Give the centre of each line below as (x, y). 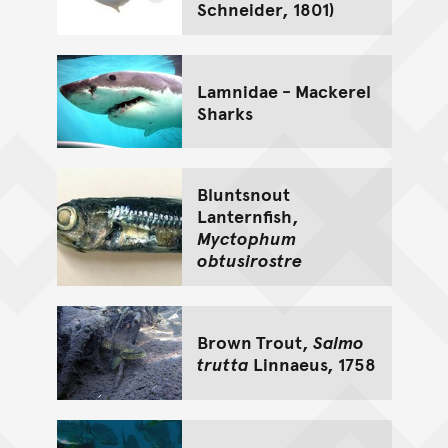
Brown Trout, (254, 342)
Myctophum (246, 238)
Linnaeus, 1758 (312, 364)
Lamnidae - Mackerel (283, 90)
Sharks (224, 112)
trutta (222, 364)
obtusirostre (249, 260)
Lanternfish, (247, 216)
